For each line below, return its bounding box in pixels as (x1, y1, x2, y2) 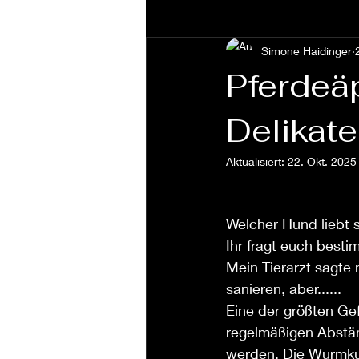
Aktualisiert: (226, 155, 288, 168)
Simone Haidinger (261, 43, 352, 58)
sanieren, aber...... (226, 280, 341, 297)
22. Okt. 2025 (288, 155, 357, 168)
